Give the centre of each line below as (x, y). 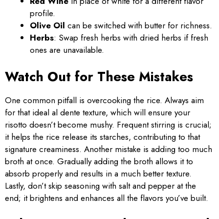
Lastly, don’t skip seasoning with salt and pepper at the (100, 186)
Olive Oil (47, 25)
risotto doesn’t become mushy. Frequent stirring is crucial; (108, 124)
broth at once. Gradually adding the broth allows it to (99, 161)
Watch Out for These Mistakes (99, 76)
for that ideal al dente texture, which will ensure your (98, 112)
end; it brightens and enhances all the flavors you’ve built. (107, 198)
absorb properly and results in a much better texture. (98, 173)
